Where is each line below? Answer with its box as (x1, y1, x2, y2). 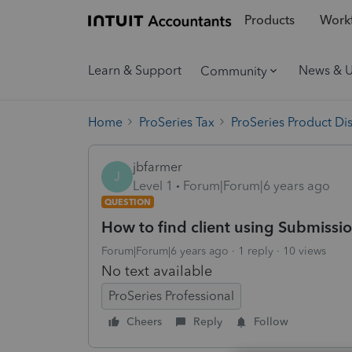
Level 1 (133, 178, 173, 193)
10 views (283, 244, 326, 258)
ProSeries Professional (108, 288, 234, 303)
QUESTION (104, 196, 151, 207)
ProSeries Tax (139, 114, 214, 130)
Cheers (126, 314, 162, 328)
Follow (254, 314, 288, 328)
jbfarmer (133, 159, 182, 174)
